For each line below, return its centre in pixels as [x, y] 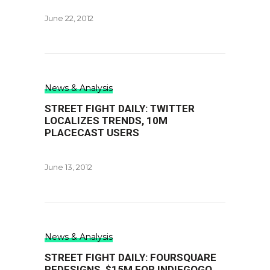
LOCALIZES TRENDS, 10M [106, 121]
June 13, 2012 [68, 167]
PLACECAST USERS [92, 133]
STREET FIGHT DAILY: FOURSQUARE [130, 257]
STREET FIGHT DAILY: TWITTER [120, 108]
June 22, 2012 [69, 18]
